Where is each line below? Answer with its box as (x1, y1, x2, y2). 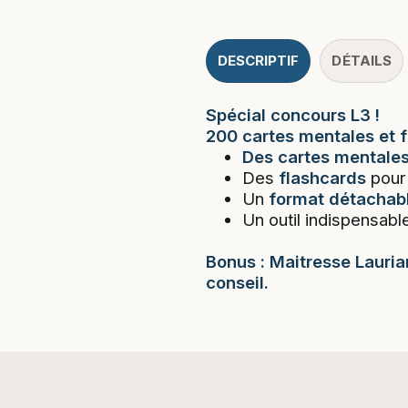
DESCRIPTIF (217, 51, 300, 69)
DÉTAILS (331, 51, 393, 69)
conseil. (205, 271, 269, 292)
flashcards (278, 167, 371, 188)
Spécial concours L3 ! (205, 104, 380, 125)
